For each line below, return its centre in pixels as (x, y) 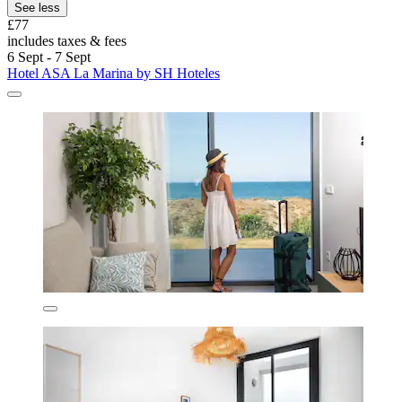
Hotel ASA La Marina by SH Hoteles (114, 73)
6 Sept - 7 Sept (49, 57)
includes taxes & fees (67, 40)
